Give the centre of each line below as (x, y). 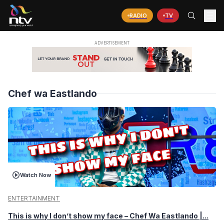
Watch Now (35, 175)
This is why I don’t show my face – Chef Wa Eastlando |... (108, 216)
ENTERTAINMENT (34, 198)
